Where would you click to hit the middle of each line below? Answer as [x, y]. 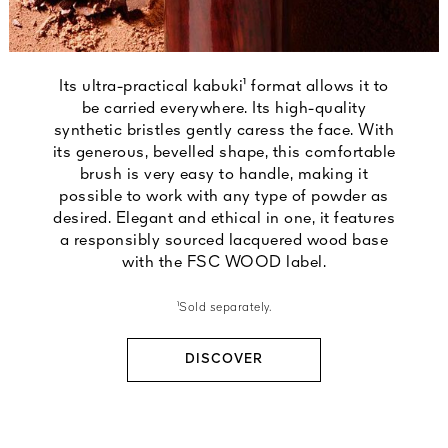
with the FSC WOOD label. [224, 263]
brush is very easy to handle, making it [224, 175]
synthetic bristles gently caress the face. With [224, 131]
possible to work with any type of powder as [224, 197]
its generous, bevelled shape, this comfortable [224, 153]
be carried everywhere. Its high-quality [224, 109]
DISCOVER [224, 360]
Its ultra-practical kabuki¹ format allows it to [224, 87]
